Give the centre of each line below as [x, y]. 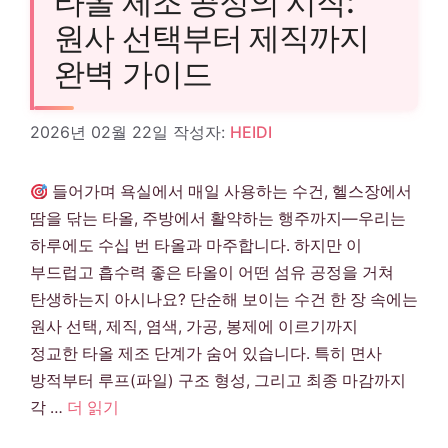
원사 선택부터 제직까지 [212, 37]
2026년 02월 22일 [99, 132]
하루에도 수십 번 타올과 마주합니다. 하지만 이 [196, 246]
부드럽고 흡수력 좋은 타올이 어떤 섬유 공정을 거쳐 [212, 273]
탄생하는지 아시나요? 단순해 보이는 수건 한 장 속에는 [224, 300]
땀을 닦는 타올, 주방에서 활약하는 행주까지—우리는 [218, 219]
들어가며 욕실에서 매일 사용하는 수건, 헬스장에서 [229, 192]
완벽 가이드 [133, 73]
